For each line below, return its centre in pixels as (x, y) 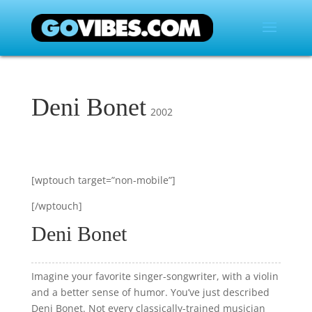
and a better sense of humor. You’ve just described (150, 292)
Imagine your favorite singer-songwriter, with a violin (155, 276)
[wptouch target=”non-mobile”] (103, 180)
